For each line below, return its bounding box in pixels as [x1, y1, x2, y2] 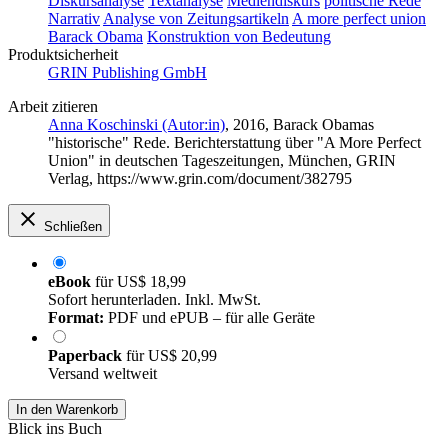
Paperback [48, 347, 126, 365]
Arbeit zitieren [8, 98, 98, 116]
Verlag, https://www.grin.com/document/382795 [48, 170, 352, 188]
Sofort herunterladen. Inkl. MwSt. [48, 291, 261, 309]
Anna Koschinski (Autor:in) [48, 116, 225, 134]
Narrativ [48, 10, 100, 28]
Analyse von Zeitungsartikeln [103, 10, 289, 28]
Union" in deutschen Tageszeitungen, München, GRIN [48, 152, 396, 170]
